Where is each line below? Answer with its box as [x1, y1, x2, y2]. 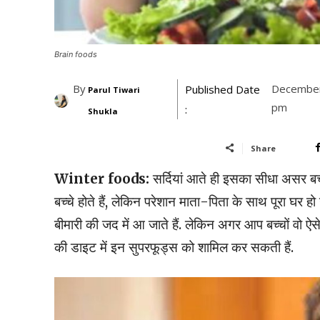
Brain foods [54, 49, 97, 59]
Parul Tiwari [87, 84, 140, 95]
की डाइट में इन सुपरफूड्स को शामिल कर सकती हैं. [54, 238, 294, 256]
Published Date [184, 81, 260, 96]
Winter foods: [54, 169, 149, 187]
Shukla [87, 105, 118, 116]
